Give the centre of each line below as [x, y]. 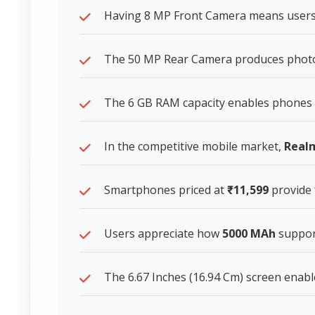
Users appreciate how [163, 233]
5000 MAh [249, 233]
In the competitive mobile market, [194, 146]
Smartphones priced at [166, 190]
